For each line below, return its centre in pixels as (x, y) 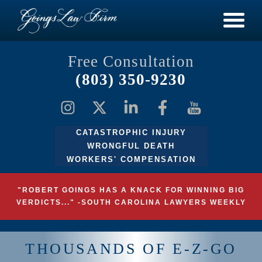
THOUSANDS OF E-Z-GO (131, 249)
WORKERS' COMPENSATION (131, 159)
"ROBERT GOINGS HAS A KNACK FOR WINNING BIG (131, 190)
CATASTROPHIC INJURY (131, 132)
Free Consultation (131, 61)
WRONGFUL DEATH (131, 146)
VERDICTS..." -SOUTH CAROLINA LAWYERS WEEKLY (131, 202)
